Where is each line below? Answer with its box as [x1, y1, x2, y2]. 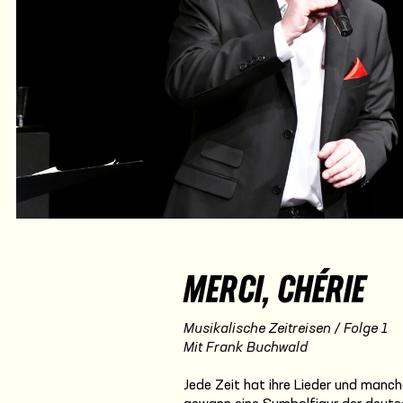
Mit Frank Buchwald [184, 341, 308, 355]
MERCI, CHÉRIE [184, 274, 365, 311]
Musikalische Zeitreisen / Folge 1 [184, 322, 388, 336]
